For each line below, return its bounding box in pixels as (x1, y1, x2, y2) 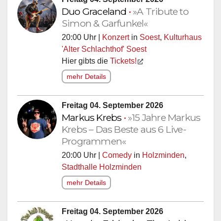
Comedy (102, 150, 132, 159)
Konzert (102, 33, 129, 41)
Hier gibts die (62, 56, 110, 65)
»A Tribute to (133, 5, 188, 17)
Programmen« (62, 135, 126, 147)
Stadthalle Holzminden (62, 162, 142, 171)
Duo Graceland (62, 5, 129, 17)
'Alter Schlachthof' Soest (62, 44, 147, 53)
